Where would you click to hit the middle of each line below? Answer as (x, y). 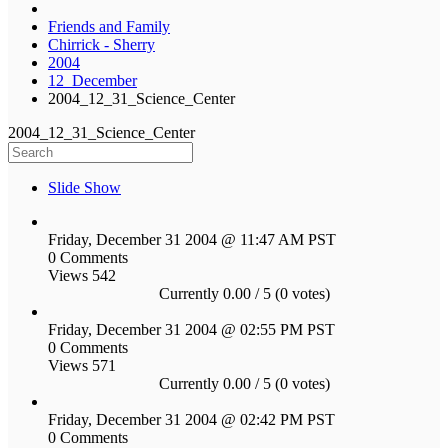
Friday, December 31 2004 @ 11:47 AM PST (192, 239)
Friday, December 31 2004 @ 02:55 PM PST (191, 329)
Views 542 (82, 275)
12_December (92, 80)
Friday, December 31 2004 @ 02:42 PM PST (191, 419)
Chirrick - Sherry (101, 44)
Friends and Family (109, 26)
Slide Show (84, 187)
